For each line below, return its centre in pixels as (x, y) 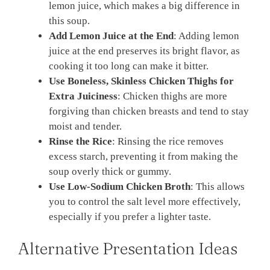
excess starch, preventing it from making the (143, 156)
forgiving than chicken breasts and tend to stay (149, 111)
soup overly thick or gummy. (110, 171)
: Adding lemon (206, 36)
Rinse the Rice (80, 141)
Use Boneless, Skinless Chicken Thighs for (141, 81)
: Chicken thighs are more (172, 96)
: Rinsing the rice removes (168, 141)
